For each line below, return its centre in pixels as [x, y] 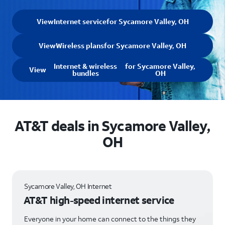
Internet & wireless [86, 66]
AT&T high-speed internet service [99, 200]
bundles [85, 73]
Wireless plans [80, 45]
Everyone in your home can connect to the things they [110, 219]
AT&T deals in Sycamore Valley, [112, 126]
